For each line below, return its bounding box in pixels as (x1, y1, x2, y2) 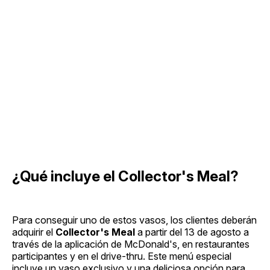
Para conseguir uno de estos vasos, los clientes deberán (12, 214, 257, 227)
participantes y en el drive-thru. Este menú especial (12, 250, 231, 263)
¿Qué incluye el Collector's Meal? (12, 168, 239, 186)
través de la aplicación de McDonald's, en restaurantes (12, 238, 250, 251)
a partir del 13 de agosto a (135, 226, 249, 239)
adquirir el (12, 226, 55, 239)
